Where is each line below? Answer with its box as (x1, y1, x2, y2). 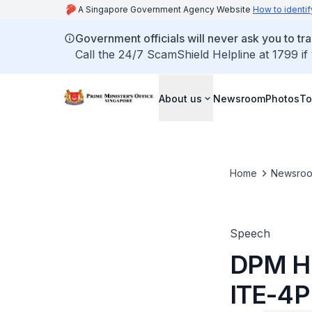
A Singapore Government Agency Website (78, 4, 253, 15)
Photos (265, 92, 299, 104)
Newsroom (213, 92, 265, 104)
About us (159, 92, 202, 104)
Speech (229, 226, 270, 240)
